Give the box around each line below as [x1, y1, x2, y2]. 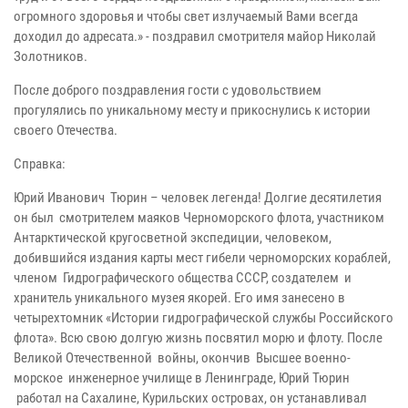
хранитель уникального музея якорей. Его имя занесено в [14, 289, 345, 306]
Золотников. [14, 47, 87, 65]
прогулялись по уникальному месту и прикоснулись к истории [14, 101, 371, 118]
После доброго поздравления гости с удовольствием [14, 81, 321, 98]
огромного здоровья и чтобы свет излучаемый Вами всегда [14, 7, 358, 25]
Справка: [14, 155, 66, 172]
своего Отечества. [14, 121, 117, 138]
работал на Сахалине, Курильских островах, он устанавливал [14, 389, 367, 406]
